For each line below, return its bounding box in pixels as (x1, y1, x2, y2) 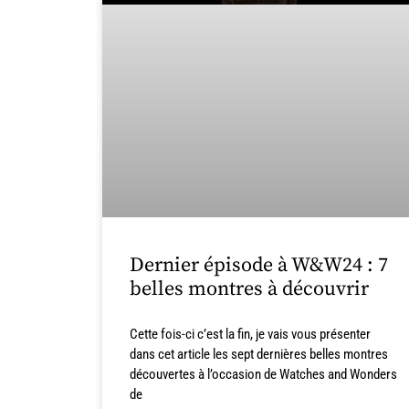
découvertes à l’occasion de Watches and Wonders (130, 365, 397, 383)
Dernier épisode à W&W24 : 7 (130, 252, 388, 278)
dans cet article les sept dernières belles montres (130, 345, 388, 362)
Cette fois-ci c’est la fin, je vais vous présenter (130, 325, 371, 342)
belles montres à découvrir (130, 276, 369, 301)
